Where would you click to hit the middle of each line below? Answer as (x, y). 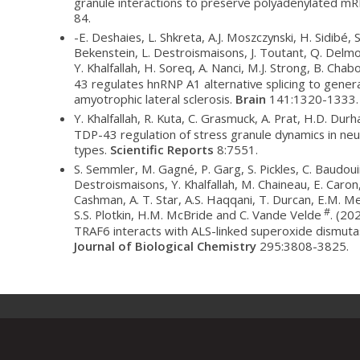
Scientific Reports (162, 150)
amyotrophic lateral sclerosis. (155, 99)
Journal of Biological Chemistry (165, 246)
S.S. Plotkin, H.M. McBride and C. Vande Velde (198, 215)
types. (92, 150)
